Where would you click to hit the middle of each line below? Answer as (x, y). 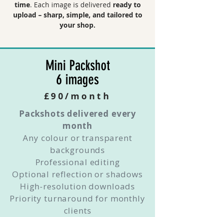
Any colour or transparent (77, 138)
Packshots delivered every (77, 114)
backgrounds (77, 150)
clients (77, 210)
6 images (77, 79)
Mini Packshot (77, 65)
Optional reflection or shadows (77, 174)
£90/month (77, 96)
